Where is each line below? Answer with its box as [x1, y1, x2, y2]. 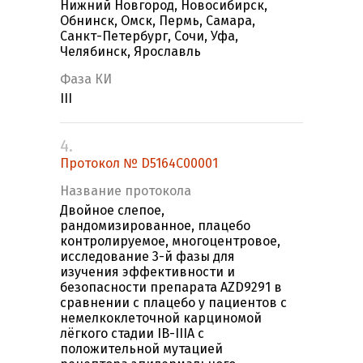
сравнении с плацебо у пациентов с [60, 295, 287, 311]
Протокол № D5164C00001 [60, 156, 218, 172]
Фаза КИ [60, 71, 112, 88]
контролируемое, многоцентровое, [60, 233, 280, 250]
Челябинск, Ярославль [60, 44, 201, 60]
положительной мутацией [60, 341, 223, 357]
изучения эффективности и [60, 264, 235, 280]
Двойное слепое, [60, 203, 164, 219]
